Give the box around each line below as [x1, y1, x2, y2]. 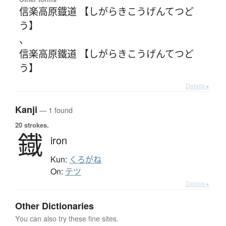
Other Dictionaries [15, 199, 94, 213]
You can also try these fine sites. [15, 213, 119, 224]
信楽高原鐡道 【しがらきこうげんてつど [19, 4, 194, 18]
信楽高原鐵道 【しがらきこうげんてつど [19, 46, 194, 61]
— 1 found [37, 104, 73, 116]
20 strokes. [15, 120, 49, 130]
